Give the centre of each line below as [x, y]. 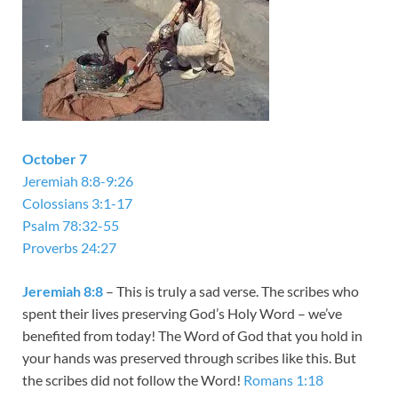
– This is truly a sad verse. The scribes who [231, 291]
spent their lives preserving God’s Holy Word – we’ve [182, 314]
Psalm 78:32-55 [71, 226]
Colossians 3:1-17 [77, 203]
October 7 [55, 159]
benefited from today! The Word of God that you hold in [192, 336]
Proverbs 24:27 [69, 248]
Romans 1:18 [283, 380]
